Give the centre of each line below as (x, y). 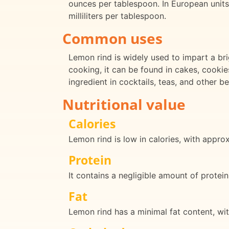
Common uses (112, 39)
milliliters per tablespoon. (117, 16)
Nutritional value (124, 105)
